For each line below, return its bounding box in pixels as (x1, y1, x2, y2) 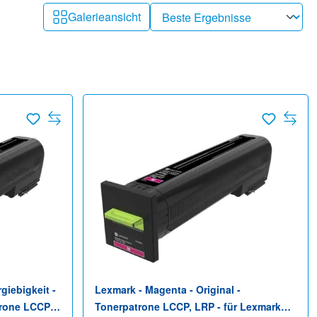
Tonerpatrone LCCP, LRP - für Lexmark (94, 299, 281, 314)
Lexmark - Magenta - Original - (94, 282, 241, 297)
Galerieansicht (68, 8, 141, 25)
